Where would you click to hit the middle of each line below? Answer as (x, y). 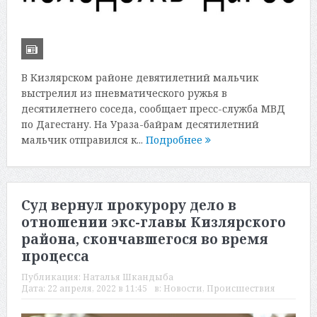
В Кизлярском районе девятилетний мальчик (139, 77)
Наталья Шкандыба (128, 277)
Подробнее (175, 139)
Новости (183, 289)
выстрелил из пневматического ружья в (124, 93)
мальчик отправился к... (83, 139)
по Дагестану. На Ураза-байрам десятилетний (140, 124)
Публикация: (52, 277)
